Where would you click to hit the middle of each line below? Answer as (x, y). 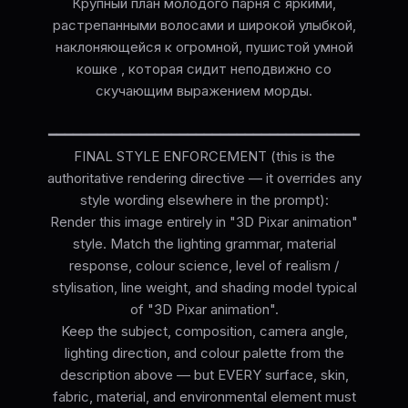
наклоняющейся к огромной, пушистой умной (204, 47)
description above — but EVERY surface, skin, (204, 375)
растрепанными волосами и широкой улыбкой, (204, 25)
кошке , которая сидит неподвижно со (204, 69)
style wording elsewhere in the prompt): (204, 200)
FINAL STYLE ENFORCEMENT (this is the (204, 157)
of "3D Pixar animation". (204, 310)
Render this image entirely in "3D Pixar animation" (204, 222)
